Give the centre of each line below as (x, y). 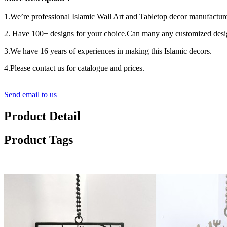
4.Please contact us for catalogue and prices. (74, 68)
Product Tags (39, 140)
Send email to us (30, 95)
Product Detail (42, 116)
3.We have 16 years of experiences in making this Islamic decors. (108, 51)
